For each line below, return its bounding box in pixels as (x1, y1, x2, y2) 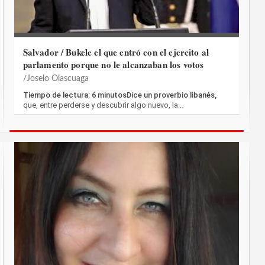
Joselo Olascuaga (26, 75, 89, 83)
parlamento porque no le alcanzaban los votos (22, 58, 204, 72)
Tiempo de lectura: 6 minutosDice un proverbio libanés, (22, 91, 216, 100)
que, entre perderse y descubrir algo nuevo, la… (22, 101, 183, 110)
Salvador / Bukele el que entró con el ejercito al (22, 46, 209, 59)
